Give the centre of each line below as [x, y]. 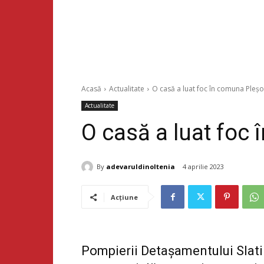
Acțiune [124, 197]
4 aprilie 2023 [203, 167]
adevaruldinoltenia [141, 166]
